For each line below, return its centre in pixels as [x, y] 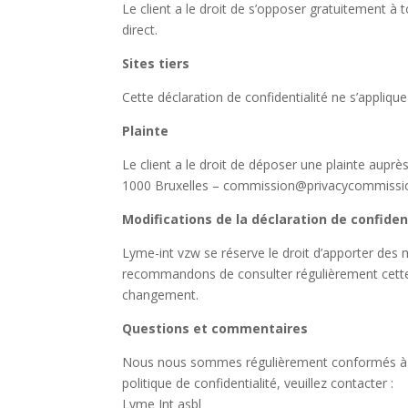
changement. [161, 295]
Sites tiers [156, 63]
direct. [140, 30]
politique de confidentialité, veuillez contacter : [258, 383]
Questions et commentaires [215, 328]
